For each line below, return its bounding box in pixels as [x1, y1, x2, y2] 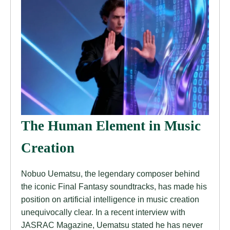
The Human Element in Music [21, 118, 201, 133]
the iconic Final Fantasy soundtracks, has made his [21, 181, 207, 191]
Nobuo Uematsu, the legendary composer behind [21, 168, 200, 178]
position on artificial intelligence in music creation [21, 194, 199, 204]
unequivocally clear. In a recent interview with [21, 207, 185, 217]
